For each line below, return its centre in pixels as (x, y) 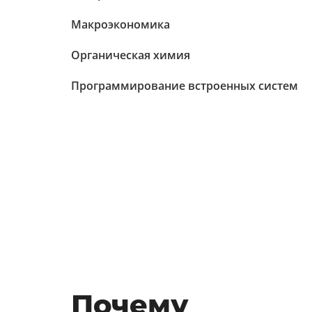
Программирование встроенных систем (185, 86)
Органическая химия (131, 55)
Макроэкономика (120, 24)
